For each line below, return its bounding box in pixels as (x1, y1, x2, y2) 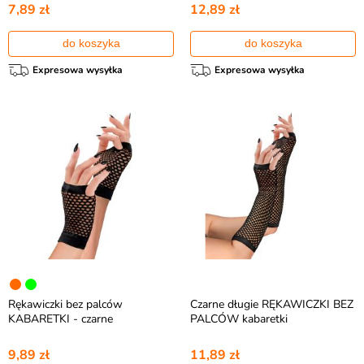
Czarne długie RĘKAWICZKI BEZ (190, 297, 353, 312)
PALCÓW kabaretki (190, 311, 288, 327)
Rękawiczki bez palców (8, 297, 123, 312)
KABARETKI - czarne (8, 311, 113, 327)
